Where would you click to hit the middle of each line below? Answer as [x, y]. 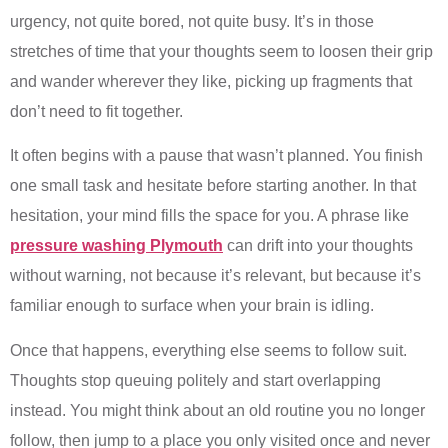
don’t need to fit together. [96, 111]
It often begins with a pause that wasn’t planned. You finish [216, 156]
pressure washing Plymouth [116, 246]
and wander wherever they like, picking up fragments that [211, 81]
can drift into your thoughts [318, 246]
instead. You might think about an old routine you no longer [217, 410]
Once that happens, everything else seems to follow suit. [208, 350]
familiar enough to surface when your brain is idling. [192, 306]
